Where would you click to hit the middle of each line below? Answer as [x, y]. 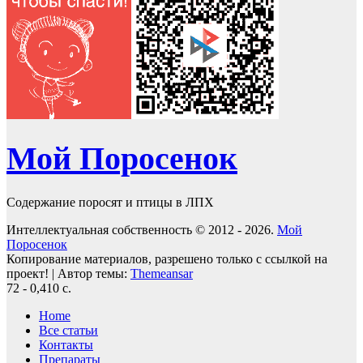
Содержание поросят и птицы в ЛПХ [110, 202]
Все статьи [68, 330]
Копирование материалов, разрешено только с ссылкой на [167, 258]
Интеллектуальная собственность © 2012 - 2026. [142, 229]
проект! [29, 273]
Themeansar [162, 273]
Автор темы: [94, 273]
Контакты [66, 344]
